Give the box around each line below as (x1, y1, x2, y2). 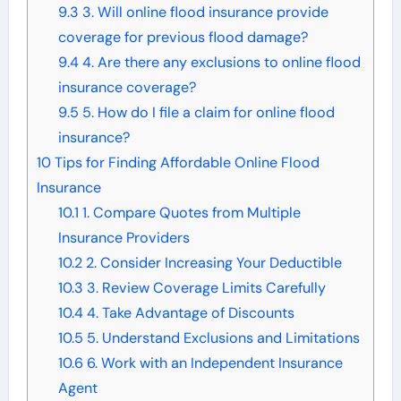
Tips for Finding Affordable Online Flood (50, 152, 320, 172)
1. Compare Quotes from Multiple (78, 202, 301, 222)
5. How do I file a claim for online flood (78, 102, 335, 122)
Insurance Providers (57, 227, 190, 247)
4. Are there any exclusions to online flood (78, 52, 361, 72)
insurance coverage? (57, 77, 196, 97)
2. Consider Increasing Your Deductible (81, 252, 342, 272)
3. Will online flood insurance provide (78, 2, 328, 21)
